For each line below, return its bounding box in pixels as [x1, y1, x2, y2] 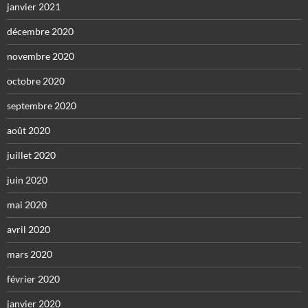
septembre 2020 [7, 100, 76, 112]
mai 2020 [7, 199, 47, 211]
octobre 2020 [7, 75, 65, 87]
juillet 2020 [7, 149, 56, 162]
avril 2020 [7, 223, 50, 236]
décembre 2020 [7, 25, 74, 38]
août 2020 [7, 124, 50, 137]
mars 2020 [7, 248, 52, 261]
